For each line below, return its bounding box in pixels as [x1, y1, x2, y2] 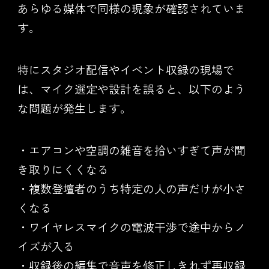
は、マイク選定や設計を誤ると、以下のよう [17, 80, 246, 97]
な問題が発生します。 [17, 100, 131, 116]
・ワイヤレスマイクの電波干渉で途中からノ [17, 219, 246, 235]
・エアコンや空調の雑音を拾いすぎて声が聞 [17, 142, 246, 159]
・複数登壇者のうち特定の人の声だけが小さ [17, 180, 246, 197]
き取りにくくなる [17, 161, 109, 178]
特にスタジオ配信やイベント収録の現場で [17, 61, 234, 78]
